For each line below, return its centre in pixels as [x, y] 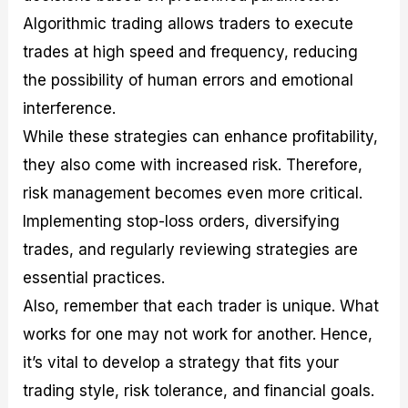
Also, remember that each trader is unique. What [201, 306]
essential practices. [94, 277]
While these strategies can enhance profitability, [201, 136]
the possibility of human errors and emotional [189, 80]
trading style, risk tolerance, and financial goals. [199, 390]
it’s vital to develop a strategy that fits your [181, 362]
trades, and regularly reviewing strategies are [191, 249]
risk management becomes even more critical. [193, 193]
